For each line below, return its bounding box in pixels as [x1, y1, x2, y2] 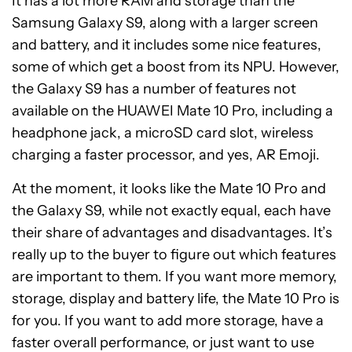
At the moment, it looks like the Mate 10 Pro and [12, 179, 326, 197]
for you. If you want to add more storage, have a [12, 311, 324, 329]
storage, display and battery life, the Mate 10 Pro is [12, 289, 339, 307]
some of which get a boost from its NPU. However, [12, 57, 339, 75]
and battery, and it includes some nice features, [12, 35, 321, 53]
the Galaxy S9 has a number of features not [12, 79, 296, 97]
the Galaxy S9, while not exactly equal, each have [12, 201, 331, 219]
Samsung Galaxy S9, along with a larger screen [12, 13, 318, 31]
